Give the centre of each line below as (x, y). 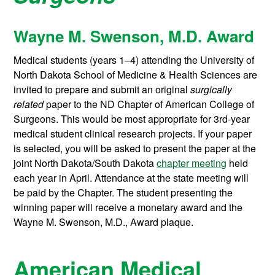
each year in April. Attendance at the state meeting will (131, 177)
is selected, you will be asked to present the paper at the (135, 148)
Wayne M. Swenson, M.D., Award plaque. (104, 222)
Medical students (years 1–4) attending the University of (134, 60)
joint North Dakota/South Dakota (85, 163)
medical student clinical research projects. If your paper (133, 133)
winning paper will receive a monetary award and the (128, 207)
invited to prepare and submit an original (102, 89)
